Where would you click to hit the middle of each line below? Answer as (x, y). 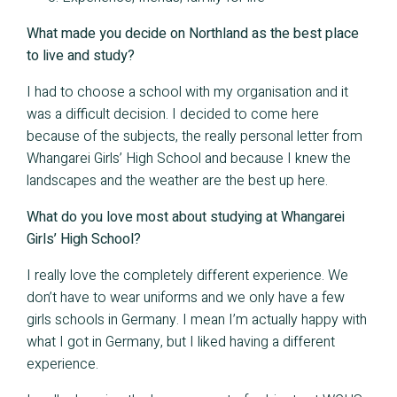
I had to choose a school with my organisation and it (187, 93)
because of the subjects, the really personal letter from (195, 137)
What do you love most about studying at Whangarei (186, 218)
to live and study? (81, 56)
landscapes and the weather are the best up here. (177, 181)
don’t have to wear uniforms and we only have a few (186, 298)
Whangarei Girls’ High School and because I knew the (189, 159)
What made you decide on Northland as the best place (193, 34)
